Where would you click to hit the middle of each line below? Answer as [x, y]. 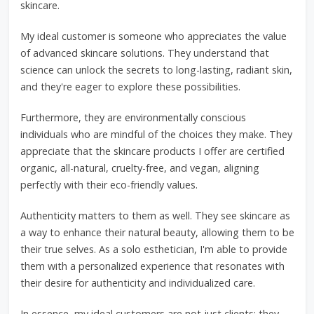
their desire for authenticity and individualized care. [137, 283]
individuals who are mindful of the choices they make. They [156, 134]
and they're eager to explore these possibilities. [130, 87]
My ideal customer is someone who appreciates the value [153, 36]
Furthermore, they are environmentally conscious [133, 117]
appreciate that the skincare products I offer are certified [152, 151]
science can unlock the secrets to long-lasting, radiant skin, [156, 70]
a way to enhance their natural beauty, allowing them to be [157, 232]
